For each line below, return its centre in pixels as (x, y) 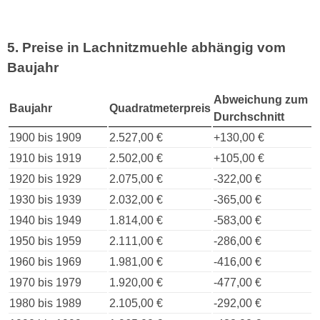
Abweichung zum (261, 99)
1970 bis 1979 (45, 282)
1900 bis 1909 (45, 137)
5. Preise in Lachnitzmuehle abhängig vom (146, 48)
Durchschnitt (249, 116)
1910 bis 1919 (45, 158)
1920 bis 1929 (45, 179)
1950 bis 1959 (45, 241)
